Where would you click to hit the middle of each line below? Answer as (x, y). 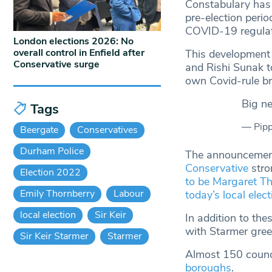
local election (48, 215)
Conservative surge (56, 64)
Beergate (39, 130)
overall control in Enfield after (79, 53)
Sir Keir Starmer (55, 236)
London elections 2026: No (73, 41)
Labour (128, 193)
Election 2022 (51, 172)
